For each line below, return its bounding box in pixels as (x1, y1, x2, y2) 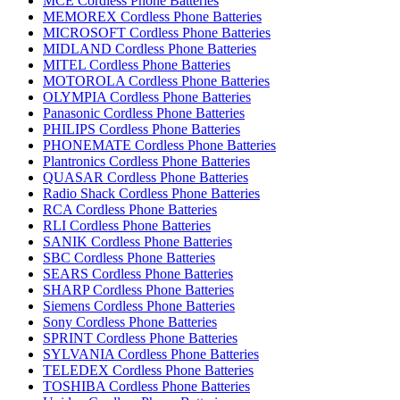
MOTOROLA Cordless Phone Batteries (43, 73, 270, 88)
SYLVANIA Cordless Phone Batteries (43, 346, 259, 362)
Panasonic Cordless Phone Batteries (43, 105, 245, 121)
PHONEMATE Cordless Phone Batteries (43, 137, 276, 153)
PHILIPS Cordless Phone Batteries (43, 121, 240, 137)
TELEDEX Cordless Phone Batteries (43, 362, 254, 378)
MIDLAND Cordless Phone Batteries (43, 41, 256, 56)
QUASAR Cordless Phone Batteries (43, 170, 248, 185)
